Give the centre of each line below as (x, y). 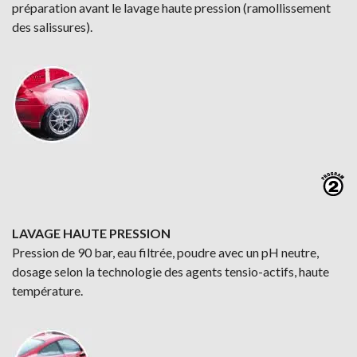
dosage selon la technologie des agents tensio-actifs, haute (171, 271)
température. (47, 290)
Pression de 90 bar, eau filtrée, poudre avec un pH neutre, (165, 252)
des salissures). (52, 27)
